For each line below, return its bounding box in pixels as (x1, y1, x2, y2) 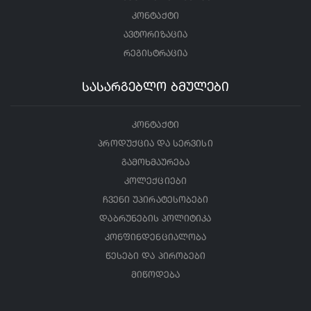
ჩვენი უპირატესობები (102, 196, 209, 205)
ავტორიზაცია (124, 31, 187, 40)
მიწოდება (131, 271, 180, 280)
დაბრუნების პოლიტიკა (99, 215, 212, 224)
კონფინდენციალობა (105, 233, 206, 242)
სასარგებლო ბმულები (81, 81, 230, 94)
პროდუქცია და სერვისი (98, 140, 213, 149)
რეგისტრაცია (123, 49, 188, 58)
